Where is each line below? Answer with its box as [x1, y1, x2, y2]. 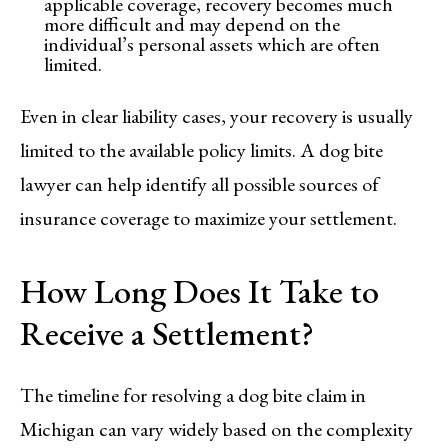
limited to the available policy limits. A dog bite [20, 136, 383, 163]
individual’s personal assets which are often [44, 30, 380, 57]
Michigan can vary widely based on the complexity [20, 415, 413, 442]
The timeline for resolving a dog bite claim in [20, 381, 366, 408]
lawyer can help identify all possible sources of [20, 170, 379, 197]
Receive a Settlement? [20, 310, 314, 355]
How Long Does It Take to [20, 268, 379, 313]
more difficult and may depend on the [44, 10, 340, 37]
